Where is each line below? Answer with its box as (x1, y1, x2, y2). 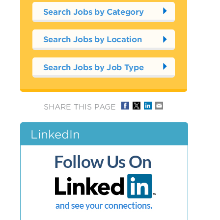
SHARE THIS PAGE (43, 102, 116, 111)
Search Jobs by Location (43, 34, 142, 44)
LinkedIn (30, 128, 80, 140)
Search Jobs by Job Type (43, 61, 144, 72)
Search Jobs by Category (43, 6, 144, 16)
